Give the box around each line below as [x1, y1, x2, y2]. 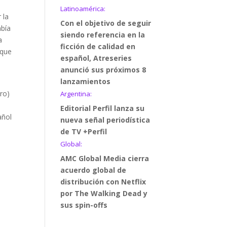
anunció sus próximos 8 [60, 65, 146, 74]
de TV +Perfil [60, 127, 107, 136]
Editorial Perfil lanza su [60, 103, 145, 113]
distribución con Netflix [60, 177, 146, 186]
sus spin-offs [60, 200, 108, 210]
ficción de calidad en [60, 42, 136, 51]
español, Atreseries [60, 53, 132, 63]
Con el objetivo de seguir [60, 18, 152, 28]
